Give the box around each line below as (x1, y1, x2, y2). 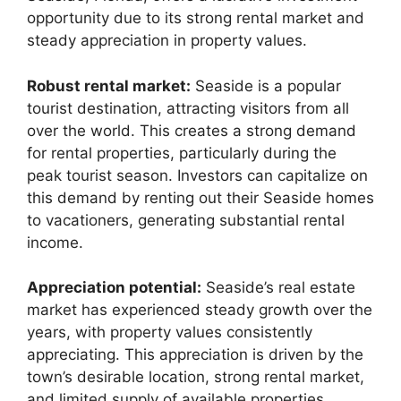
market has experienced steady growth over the (27, 301, 372, 320)
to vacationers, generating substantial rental (27, 210, 345, 229)
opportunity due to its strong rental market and (27, 9, 364, 28)
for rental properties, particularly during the (27, 143, 337, 162)
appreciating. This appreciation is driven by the (27, 346, 363, 364)
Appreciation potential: (27, 278, 201, 297)
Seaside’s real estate (201, 278, 355, 297)
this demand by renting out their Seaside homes (27, 188, 374, 207)
